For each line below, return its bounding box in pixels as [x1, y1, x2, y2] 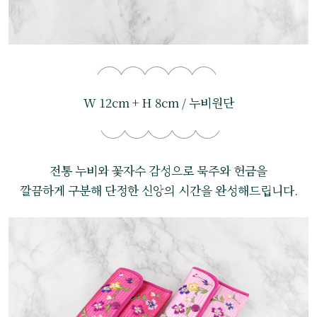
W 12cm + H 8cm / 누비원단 [83, 93, 234, 112]
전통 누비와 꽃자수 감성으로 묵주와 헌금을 [50, 161, 267, 180]
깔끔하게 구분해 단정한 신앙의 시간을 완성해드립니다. [19, 181, 298, 200]
